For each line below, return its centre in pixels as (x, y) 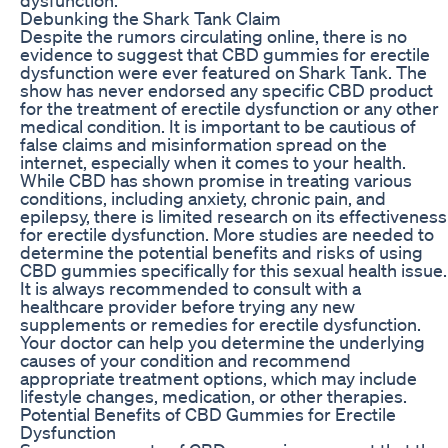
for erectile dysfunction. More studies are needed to (227, 233)
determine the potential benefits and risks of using (221, 251)
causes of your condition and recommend (185, 359)
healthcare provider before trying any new (187, 305)
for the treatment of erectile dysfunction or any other (229, 107)
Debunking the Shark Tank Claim (150, 17)
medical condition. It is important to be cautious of (218, 125)
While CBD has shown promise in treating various (216, 179)
